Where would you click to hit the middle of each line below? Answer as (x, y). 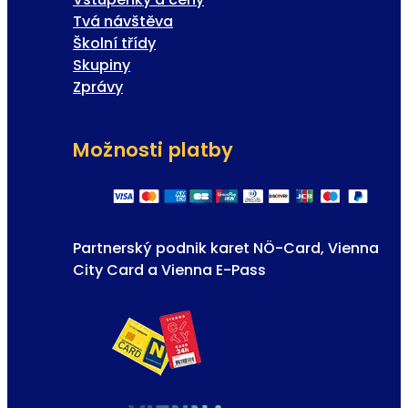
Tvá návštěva (123, 22)
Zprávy (98, 87)
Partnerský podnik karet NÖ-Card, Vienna (226, 248)
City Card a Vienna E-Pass (169, 270)
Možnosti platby (153, 150)
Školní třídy (114, 44)
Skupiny (102, 66)
